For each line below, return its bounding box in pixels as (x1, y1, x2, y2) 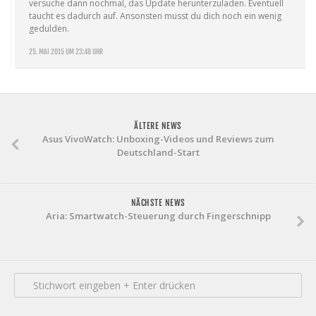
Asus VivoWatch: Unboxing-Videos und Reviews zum (42, 133, 274, 146)
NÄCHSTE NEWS (130, 197, 186, 209)
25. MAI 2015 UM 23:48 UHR (29, 47, 103, 56)
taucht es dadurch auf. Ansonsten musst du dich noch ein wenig (29, 10, 281, 23)
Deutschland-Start (116, 146, 200, 159)
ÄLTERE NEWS (134, 121, 182, 132)
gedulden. (29, 23, 69, 35)
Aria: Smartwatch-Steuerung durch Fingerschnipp (45, 209, 271, 223)
